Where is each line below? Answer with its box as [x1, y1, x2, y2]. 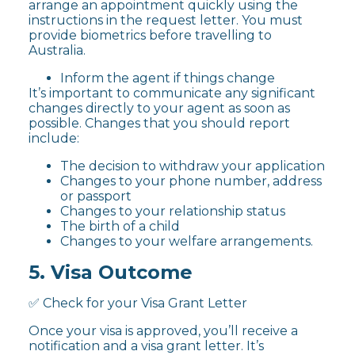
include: [29, 131, 79, 147]
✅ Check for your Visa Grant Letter [29, 295, 247, 311]
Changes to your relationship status [60, 204, 285, 219]
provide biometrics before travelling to [29, 28, 272, 44]
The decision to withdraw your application [60, 158, 325, 174]
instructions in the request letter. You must [29, 13, 303, 29]
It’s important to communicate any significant [29, 86, 315, 101]
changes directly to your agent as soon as [29, 101, 290, 116]
